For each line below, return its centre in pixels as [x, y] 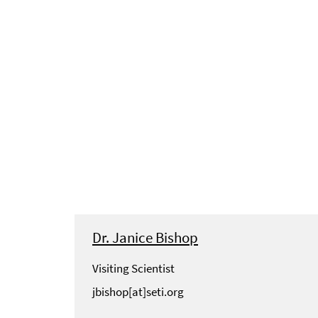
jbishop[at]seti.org [138, 291]
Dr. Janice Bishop [145, 237]
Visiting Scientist [133, 268]
